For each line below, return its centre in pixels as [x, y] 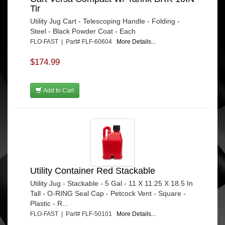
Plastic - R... [49, 203]
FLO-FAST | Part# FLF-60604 [73, 42]
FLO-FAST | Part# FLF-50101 [73, 214]
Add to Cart [58, 90]
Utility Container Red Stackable [93, 171]
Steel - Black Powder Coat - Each [83, 31]
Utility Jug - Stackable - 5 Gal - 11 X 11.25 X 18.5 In [111, 183]
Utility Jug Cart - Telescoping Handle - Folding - [105, 21]
